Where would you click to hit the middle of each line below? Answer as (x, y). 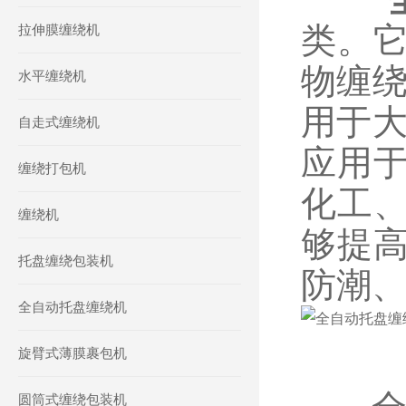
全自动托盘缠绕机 (72, 307)
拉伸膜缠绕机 (59, 29)
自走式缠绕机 (59, 122)
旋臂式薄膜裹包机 (72, 353)
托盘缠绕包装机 (66, 261)
